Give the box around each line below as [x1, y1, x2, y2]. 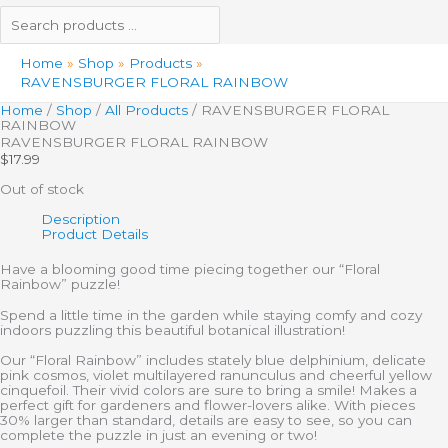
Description [41, 210, 121, 227]
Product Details [41, 225, 149, 242]
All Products [105, 101, 188, 118]
